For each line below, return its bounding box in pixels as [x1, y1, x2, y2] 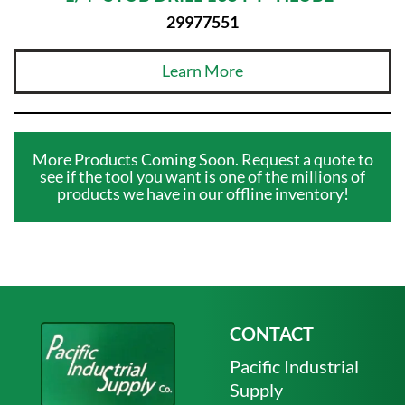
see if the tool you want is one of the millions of [40, 166, 365, 187]
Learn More [162, 61, 243, 81]
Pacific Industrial [230, 354, 359, 377]
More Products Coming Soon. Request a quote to [32, 149, 373, 170]
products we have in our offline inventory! [56, 184, 349, 204]
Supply [230, 378, 283, 400]
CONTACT [230, 322, 314, 344]
